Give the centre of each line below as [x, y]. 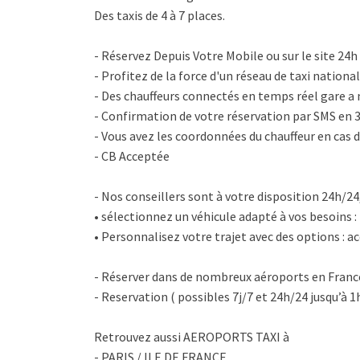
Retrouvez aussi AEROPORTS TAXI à [192, 337]
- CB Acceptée [132, 156]
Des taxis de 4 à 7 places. [160, 16]
